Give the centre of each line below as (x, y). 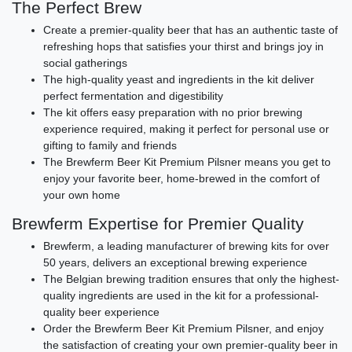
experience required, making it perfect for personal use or (186, 129)
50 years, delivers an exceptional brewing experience (175, 263)
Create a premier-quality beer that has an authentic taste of (191, 30)
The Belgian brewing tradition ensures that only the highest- (191, 279)
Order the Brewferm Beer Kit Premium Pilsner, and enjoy (183, 329)
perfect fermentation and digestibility (133, 96)
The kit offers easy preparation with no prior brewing (173, 113)
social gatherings (85, 63)
